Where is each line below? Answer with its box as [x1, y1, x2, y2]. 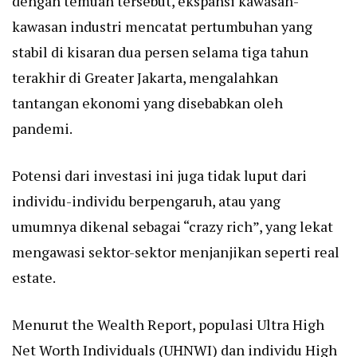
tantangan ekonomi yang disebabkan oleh [12, 93, 283, 113]
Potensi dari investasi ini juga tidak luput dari [12, 166, 307, 186]
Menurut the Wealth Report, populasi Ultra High [12, 315, 324, 335]
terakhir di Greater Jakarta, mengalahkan [12, 68, 278, 88]
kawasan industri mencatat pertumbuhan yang [12, 17, 312, 37]
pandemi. [12, 119, 73, 139]
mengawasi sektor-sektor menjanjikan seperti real [12, 242, 339, 262]
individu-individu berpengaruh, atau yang [12, 191, 280, 211]
